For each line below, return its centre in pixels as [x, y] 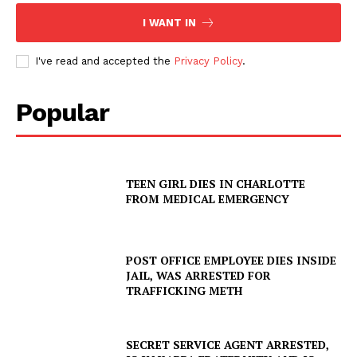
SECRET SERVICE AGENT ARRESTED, [228, 344]
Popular [63, 113]
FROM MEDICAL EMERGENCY [208, 198]
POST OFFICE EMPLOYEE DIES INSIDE [231, 261]
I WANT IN [169, 23]
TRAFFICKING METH [184, 291]
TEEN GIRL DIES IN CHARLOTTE [216, 183]
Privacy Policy [208, 61]
